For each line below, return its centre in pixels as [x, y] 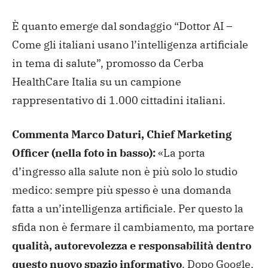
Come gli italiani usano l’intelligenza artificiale [130, 45]
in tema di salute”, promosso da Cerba [108, 63]
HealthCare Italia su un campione [97, 82]
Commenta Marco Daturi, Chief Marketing [122, 135]
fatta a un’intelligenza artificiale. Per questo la [128, 209]
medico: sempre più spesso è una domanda [122, 190]
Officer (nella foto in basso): [84, 153]
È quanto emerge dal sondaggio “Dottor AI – [122, 26]
